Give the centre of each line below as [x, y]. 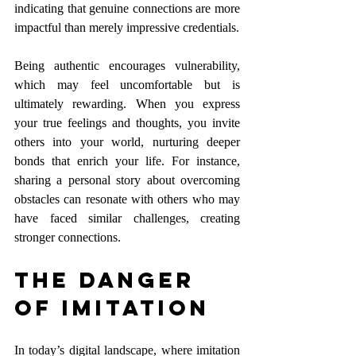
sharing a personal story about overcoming [127, 180]
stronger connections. [68, 238]
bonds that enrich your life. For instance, [127, 161]
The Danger [109, 280]
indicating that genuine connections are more [127, 9]
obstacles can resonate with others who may [127, 199]
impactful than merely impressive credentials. [127, 28]
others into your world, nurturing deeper [127, 142]
